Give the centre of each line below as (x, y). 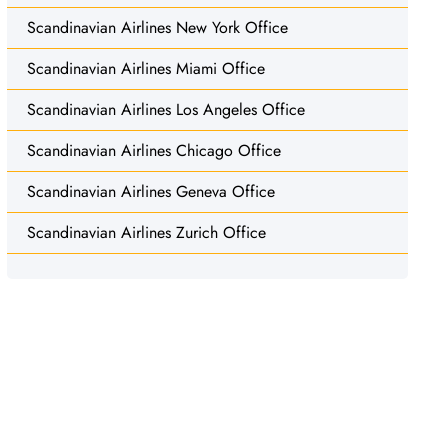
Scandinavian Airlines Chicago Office (153, 150)
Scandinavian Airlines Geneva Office (150, 191)
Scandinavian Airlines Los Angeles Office (165, 109)
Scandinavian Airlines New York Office (157, 27)
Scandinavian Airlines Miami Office (145, 68)
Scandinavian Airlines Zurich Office (146, 232)
